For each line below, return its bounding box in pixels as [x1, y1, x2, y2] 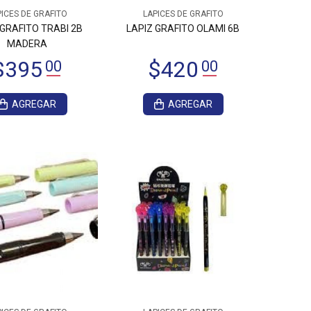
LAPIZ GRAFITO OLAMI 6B [126, 23, 239, 34]
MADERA [6, 38, 47, 49]
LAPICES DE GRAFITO [142, 9, 224, 19]
